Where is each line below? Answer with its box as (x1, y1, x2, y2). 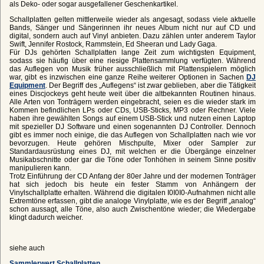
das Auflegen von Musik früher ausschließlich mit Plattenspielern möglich (9, 64, 256, 73)
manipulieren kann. (9, 163, 71, 172)
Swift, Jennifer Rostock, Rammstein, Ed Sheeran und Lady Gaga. (9, 39, 217, 48)
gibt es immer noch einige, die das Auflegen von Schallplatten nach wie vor (9, 130, 256, 139)
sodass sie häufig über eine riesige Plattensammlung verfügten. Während (9, 56, 256, 65)
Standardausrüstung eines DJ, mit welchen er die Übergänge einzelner (9, 147, 256, 156)
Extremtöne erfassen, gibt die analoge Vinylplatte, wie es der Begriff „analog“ (9, 196, 256, 205)
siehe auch (9, 243, 45, 252)
